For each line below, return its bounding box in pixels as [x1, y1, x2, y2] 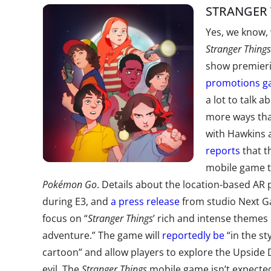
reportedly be [162, 229, 224, 242]
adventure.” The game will [42, 229, 162, 242]
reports [206, 144, 240, 157]
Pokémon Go [42, 178, 97, 191]
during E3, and [42, 195, 111, 208]
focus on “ [42, 212, 88, 225]
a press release [111, 195, 180, 208]
